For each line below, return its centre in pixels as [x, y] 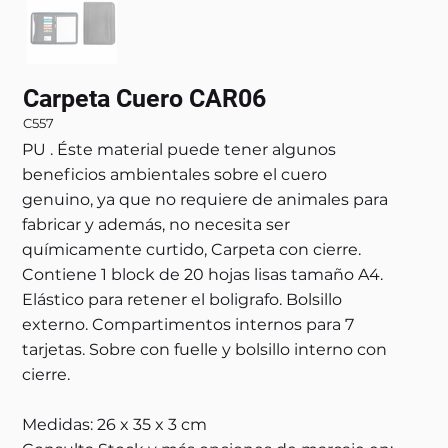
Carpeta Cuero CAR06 [144, 99]
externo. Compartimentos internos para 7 [188, 325]
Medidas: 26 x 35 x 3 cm [115, 425]
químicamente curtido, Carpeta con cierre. [192, 250]
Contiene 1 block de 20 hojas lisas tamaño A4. [203, 275]
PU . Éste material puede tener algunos [179, 150]
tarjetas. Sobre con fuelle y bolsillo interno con [205, 350]
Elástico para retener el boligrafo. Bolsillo [182, 300]
